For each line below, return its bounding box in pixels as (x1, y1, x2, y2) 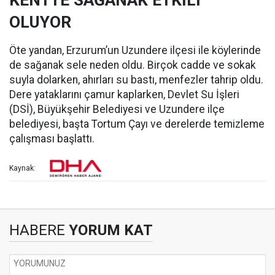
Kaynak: (9, 164, 36, 173)
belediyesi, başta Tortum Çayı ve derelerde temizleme (9, 118, 265, 130)
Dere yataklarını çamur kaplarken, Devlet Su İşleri (9, 88, 239, 101)
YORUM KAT (65, 222, 153, 239)
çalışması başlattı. (9, 133, 95, 145)
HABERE (9, 222, 65, 239)
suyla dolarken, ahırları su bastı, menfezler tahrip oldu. (9, 74, 263, 86)
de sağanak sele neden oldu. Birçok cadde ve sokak (9, 59, 256, 71)
